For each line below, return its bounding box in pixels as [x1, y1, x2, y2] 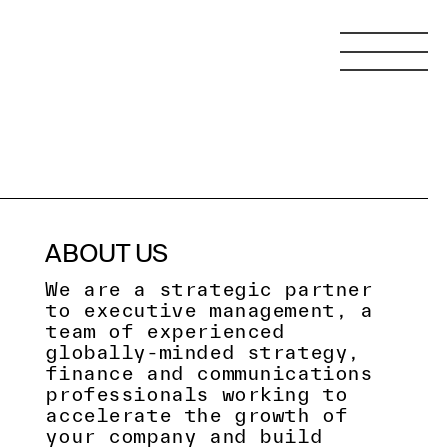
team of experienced [45, 320, 285, 343]
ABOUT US [45, 237, 169, 271]
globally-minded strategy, [45, 341, 360, 364]
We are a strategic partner [45, 278, 373, 301]
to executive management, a [45, 299, 373, 322]
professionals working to [45, 383, 348, 406]
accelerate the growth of [45, 404, 348, 427]
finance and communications [45, 362, 373, 385]
